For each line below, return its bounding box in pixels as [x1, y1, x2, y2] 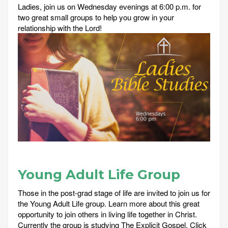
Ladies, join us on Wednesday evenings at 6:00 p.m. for [18, 1, 201, 12]
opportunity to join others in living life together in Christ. [18, 208, 197, 219]
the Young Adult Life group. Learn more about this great [18, 197, 199, 209]
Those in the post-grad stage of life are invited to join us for [18, 187, 210, 198]
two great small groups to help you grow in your [18, 12, 174, 23]
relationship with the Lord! [18, 22, 102, 34]
